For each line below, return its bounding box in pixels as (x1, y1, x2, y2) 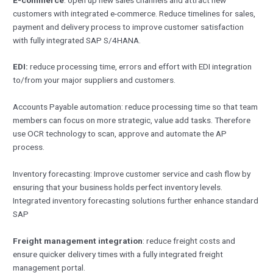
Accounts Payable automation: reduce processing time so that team (13, 102, 258, 112)
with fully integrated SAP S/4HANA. (13, 35, 141, 45)
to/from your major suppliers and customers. (13, 75, 176, 85)
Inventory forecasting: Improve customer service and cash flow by (13, 169, 251, 179)
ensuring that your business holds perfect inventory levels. (13, 182, 223, 193)
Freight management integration (13, 236, 143, 246)
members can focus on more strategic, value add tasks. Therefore (13, 115, 251, 126)
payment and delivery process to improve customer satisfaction (13, 21, 244, 32)
